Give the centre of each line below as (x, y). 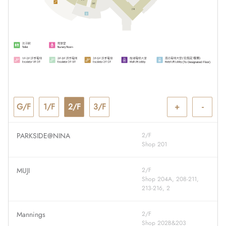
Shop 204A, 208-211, (171, 179)
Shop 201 (155, 144)
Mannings (31, 214)
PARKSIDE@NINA (43, 135)
